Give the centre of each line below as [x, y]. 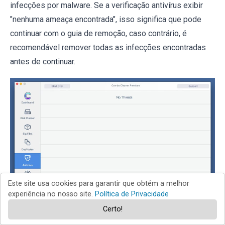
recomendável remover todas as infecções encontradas [108, 47]
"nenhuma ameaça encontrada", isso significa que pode [106, 19]
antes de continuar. [43, 61]
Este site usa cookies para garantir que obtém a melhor [99, 184]
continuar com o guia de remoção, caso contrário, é [98, 33]
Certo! [113, 209]
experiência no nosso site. [51, 194]
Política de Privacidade [132, 194]
